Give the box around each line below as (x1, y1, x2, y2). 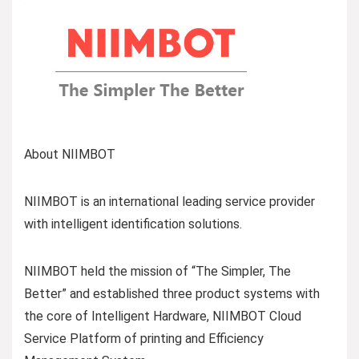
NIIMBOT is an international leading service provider (24, 193, 315, 209)
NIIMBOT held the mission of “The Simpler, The (24, 263, 291, 279)
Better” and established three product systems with (24, 285, 320, 301)
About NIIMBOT (24, 146, 115, 162)
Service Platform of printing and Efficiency (24, 330, 264, 346)
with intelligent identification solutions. (24, 216, 242, 232)
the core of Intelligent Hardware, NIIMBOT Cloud (24, 308, 301, 324)
